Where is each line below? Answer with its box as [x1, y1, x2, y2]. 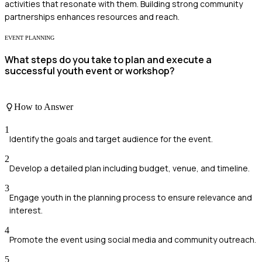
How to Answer [14, 101, 73, 112]
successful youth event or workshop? [5, 64, 175, 78]
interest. [9, 205, 43, 216]
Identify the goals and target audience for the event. [9, 133, 213, 145]
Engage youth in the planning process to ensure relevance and [9, 192, 252, 204]
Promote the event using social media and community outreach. [9, 234, 256, 246]
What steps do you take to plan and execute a [5, 53, 212, 67]
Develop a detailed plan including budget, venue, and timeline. [9, 163, 250, 174]
